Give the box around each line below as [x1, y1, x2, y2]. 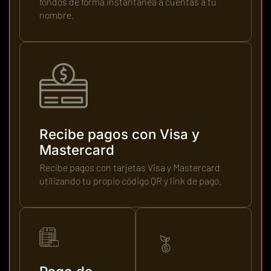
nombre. [39, 8, 74, 21]
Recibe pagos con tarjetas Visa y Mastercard [39, 162, 220, 174]
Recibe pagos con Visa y [39, 126, 200, 143]
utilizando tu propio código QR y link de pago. [39, 175, 222, 187]
